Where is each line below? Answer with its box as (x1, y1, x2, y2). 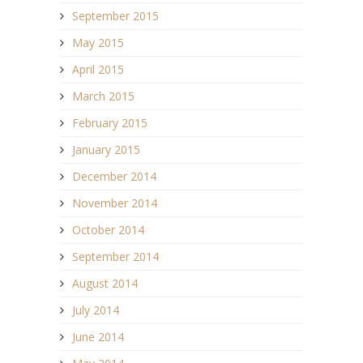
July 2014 (72, 301, 119, 318)
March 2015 (72, 88, 135, 104)
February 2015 (72, 114, 147, 130)
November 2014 (72, 194, 157, 211)
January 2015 (72, 141, 140, 157)
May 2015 (72, 34, 124, 50)
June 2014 (72, 328, 124, 344)
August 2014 (72, 275, 138, 291)
